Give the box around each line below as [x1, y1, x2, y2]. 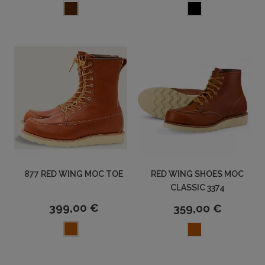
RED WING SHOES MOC [151, 169, 244, 179]
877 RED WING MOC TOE [24, 169, 123, 179]
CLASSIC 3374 [170, 183, 225, 193]
